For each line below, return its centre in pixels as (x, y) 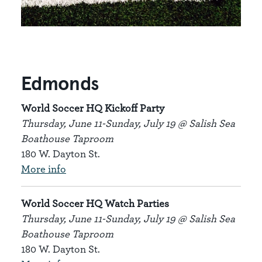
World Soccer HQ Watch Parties (95, 203)
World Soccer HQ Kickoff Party (93, 108)
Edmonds (60, 85)
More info (44, 169)
